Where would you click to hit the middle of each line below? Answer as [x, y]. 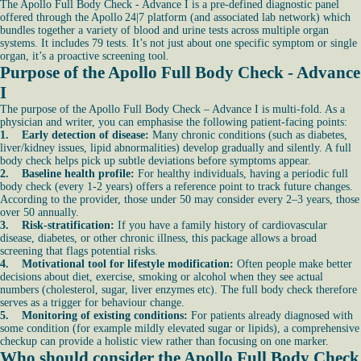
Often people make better [293, 264]
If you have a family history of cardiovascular [221, 225]
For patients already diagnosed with [272, 315]
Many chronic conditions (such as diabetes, [250, 135]
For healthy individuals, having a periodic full [241, 174]
